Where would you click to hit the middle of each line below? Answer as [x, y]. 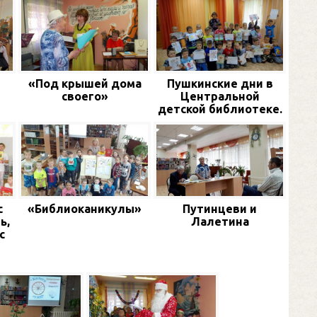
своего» [85, 97]
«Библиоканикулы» [85, 208]
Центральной [220, 97]
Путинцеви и [220, 208]
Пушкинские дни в [220, 84]
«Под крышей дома [85, 84]
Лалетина [220, 221]
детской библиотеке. [220, 109]
